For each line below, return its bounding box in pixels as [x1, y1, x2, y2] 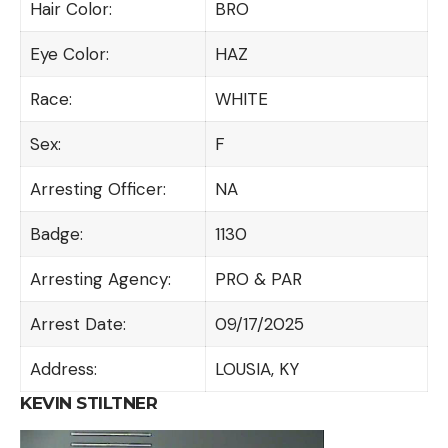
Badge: [29, 222, 83, 245]
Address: [29, 357, 97, 380]
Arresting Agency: [29, 267, 171, 290]
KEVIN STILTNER [20, 392, 157, 413]
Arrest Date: [29, 312, 126, 335]
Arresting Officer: [29, 177, 166, 200]
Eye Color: [29, 42, 109, 65]
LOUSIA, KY [214, 357, 299, 380]
